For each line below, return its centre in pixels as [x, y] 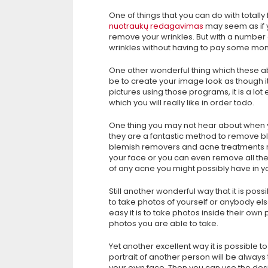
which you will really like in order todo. [182, 103]
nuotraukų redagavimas [156, 26]
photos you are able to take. [164, 223]
